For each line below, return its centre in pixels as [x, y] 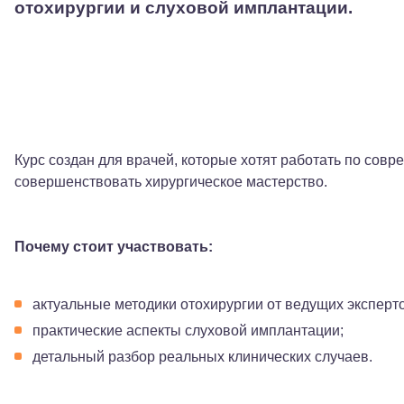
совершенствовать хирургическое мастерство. [171, 182]
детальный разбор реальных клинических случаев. [202, 357]
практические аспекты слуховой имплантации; [188, 331]
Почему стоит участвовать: [114, 247]
